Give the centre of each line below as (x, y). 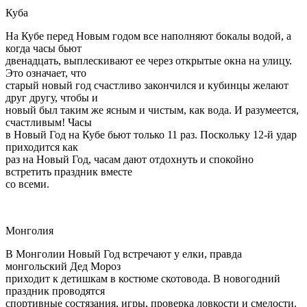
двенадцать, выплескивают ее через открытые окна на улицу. (149, 60)
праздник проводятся (55, 291)
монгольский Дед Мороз (63, 266)
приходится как (42, 147)
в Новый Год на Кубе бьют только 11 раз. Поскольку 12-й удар (151, 134)
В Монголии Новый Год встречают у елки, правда (124, 254)
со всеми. (27, 184)
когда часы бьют (44, 48)
